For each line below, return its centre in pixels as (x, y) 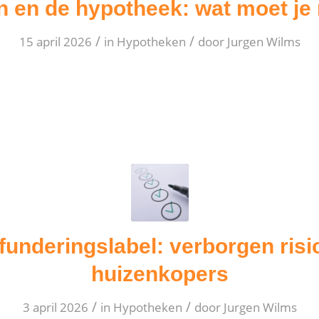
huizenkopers (159, 274)
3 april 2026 (55, 307)
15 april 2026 (55, 42)
